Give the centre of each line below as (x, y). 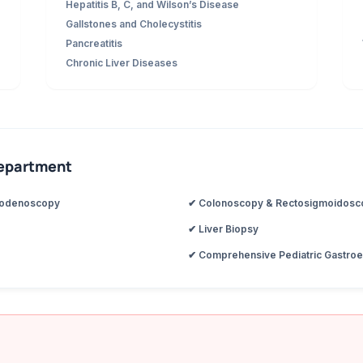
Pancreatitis (94, 43)
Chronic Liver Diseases (121, 63)
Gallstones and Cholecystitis (133, 24)
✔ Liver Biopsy (223, 229)
